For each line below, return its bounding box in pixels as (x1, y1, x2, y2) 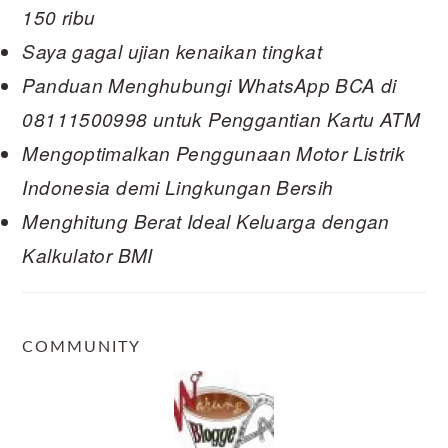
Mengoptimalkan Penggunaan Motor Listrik (22, 139, 406, 166)
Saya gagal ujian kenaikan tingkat (22, 37, 322, 64)
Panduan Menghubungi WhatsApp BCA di (22, 71, 397, 98)
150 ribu (22, 3, 96, 30)
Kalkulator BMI (22, 241, 153, 268)
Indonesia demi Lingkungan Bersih (22, 173, 334, 200)
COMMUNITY (22, 338, 142, 355)
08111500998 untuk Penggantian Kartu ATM (22, 105, 421, 132)
